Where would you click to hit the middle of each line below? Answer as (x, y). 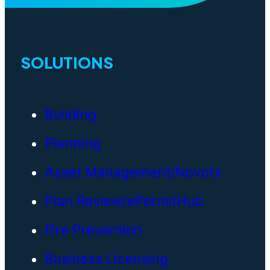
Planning (73, 143)
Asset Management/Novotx (133, 172)
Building (70, 115)
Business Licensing (106, 259)
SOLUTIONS (67, 62)
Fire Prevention (93, 230)
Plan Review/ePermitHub (124, 201)
